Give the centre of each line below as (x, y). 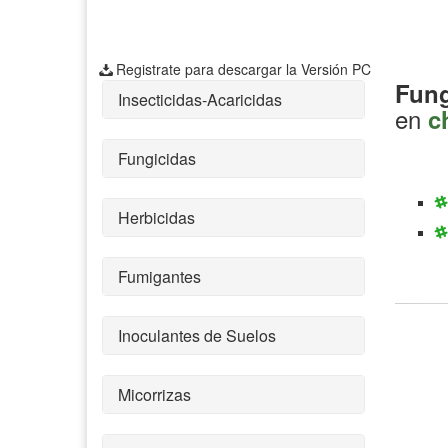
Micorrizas (154, 394)
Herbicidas (156, 217)
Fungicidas (157, 158)
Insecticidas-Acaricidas (200, 99)
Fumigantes (159, 276)
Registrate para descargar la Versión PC (243, 68)
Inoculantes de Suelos (197, 335)
